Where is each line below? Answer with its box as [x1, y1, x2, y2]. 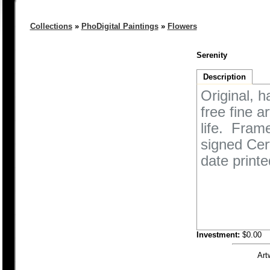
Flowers [167, 22, 197, 31]
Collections [30, 22, 72, 31]
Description [202, 72, 246, 81]
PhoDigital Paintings [81, 22, 159, 31]
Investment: [196, 230, 240, 239]
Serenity [196, 51, 227, 60]
